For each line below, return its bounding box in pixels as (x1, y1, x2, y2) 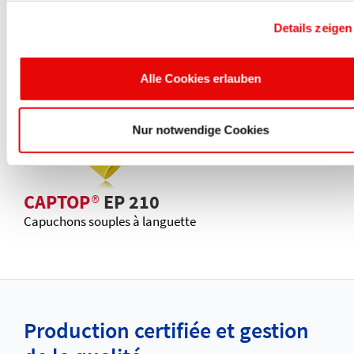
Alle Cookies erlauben (140, 71, 261, 85)
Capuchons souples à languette (24, 212, 196, 230)
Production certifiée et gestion (24, 315, 309, 345)
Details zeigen (273, 21, 352, 35)
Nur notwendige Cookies (132, 122, 269, 137)
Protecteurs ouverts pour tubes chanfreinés (24, 24, 262, 42)
